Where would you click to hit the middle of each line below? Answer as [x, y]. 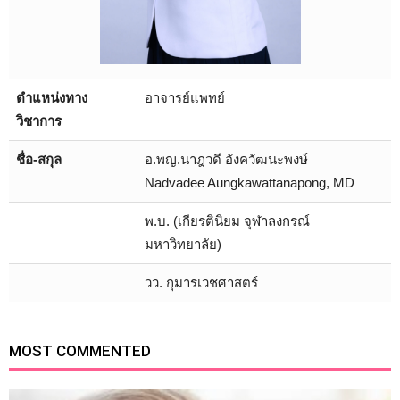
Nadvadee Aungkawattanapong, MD [250, 183]
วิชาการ [39, 121]
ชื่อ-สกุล [39, 159]
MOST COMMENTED [80, 351]
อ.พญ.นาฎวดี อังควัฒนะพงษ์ [226, 159]
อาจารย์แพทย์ [185, 98]
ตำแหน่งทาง [52, 98]
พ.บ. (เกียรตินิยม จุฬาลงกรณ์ [227, 221]
